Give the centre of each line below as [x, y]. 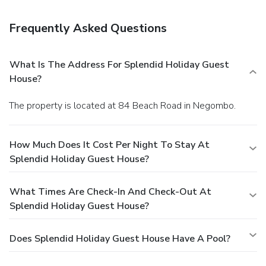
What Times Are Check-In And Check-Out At [110, 191]
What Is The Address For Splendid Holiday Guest [119, 64]
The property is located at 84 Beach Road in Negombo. [125, 105]
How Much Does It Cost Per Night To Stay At [110, 145]
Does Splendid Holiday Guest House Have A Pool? [120, 238]
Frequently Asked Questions [88, 28]
